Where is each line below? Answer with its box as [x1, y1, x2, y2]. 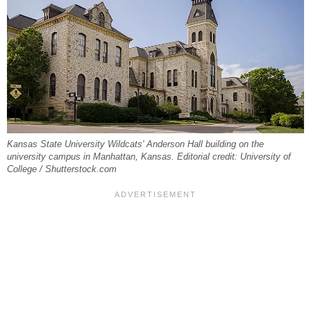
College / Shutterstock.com [7, 165, 117, 175]
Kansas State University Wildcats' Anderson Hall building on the [7, 140, 264, 150]
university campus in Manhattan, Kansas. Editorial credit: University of [7, 152, 291, 162]
